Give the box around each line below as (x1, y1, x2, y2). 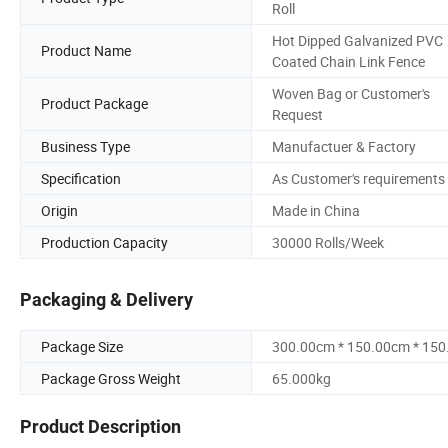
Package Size (41, 337, 123, 357)
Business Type (41, 136, 130, 156)
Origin (41, 200, 78, 220)
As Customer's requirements (272, 168, 445, 188)
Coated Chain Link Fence (272, 51, 425, 71)
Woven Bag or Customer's (272, 83, 430, 103)
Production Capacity (41, 232, 168, 252)
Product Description (20, 416, 181, 438)
